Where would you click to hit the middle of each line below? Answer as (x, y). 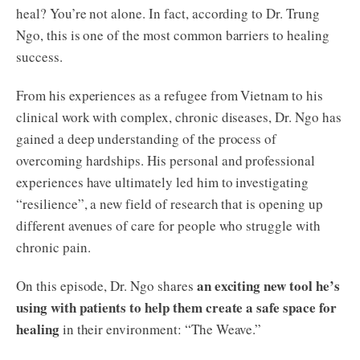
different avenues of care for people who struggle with (168, 226)
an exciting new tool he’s (268, 286)
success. (39, 57)
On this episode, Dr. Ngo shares (106, 286)
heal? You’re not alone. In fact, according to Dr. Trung (168, 14)
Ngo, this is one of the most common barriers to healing (173, 35)
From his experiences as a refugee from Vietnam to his (170, 96)
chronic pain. (53, 247)
